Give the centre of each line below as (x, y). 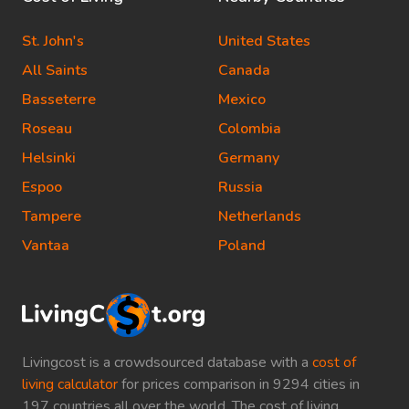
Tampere (52, 216)
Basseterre (59, 100)
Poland (242, 246)
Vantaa (46, 246)
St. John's (53, 41)
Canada (244, 70)
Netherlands (260, 216)
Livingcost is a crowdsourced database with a (167, 362)
